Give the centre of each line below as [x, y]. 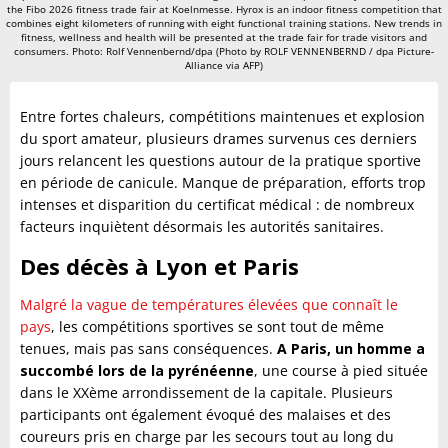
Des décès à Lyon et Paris [159, 266]
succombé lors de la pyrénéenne [137, 371]
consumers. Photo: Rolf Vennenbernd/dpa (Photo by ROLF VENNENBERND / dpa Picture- [224, 51]
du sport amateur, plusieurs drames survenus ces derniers [218, 139]
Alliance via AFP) [224, 65]
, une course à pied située [341, 371]
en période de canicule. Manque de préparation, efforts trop [223, 183]
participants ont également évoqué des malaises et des [205, 415]
